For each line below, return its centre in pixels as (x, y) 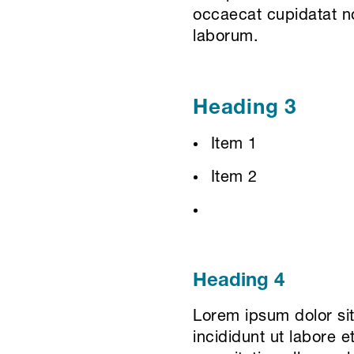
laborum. (226, 38)
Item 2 (234, 178)
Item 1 (234, 145)
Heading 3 (245, 109)
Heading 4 (239, 282)
